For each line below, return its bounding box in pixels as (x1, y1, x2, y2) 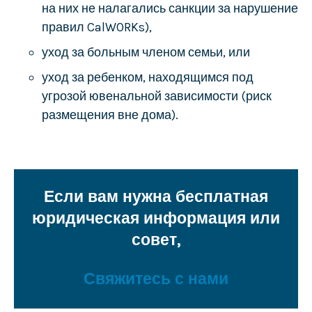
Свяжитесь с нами (84, 270, 228, 289)
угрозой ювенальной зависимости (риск (41, 88, 272, 104)
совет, (131, 230, 181, 249)
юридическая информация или (32, 208, 280, 228)
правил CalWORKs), (41, 19, 152, 35)
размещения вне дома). (41, 107, 178, 123)
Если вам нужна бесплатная (44, 187, 268, 206)
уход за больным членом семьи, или (41, 44, 250, 60)
